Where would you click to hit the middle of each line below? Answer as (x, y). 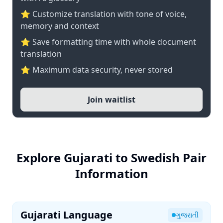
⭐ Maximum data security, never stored (97, 70)
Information (111, 173)
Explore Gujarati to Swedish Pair (111, 158)
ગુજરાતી (187, 215)
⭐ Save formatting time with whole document (108, 42)
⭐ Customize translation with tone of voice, (104, 14)
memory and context (60, 26)
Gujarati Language (66, 215)
